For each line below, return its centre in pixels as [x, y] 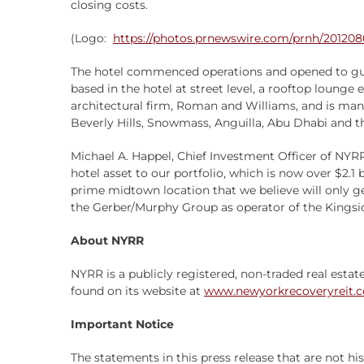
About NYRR [107, 240]
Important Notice [122, 324]
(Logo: [92, 38]
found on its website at [137, 291]
